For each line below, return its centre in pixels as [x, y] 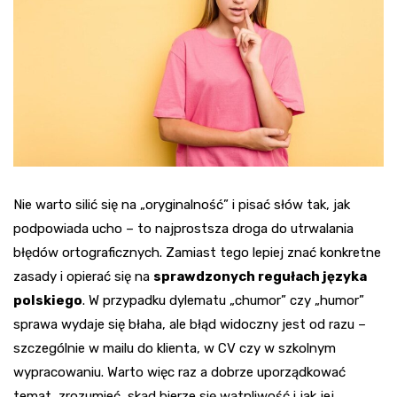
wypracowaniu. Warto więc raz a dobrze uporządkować [179, 373]
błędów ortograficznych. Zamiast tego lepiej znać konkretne [197, 253]
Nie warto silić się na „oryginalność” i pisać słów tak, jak [182, 205]
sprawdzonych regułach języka [260, 277]
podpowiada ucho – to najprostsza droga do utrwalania [183, 229]
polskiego [48, 301]
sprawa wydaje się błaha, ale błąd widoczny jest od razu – [190, 325]
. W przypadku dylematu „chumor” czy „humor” [223, 301]
